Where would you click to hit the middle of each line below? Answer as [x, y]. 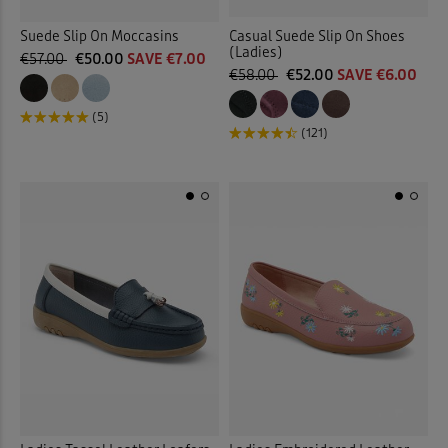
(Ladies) [256, 53]
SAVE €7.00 [166, 59]
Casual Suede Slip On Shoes [317, 37]
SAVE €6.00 [377, 76]
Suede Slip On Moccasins [99, 36]
